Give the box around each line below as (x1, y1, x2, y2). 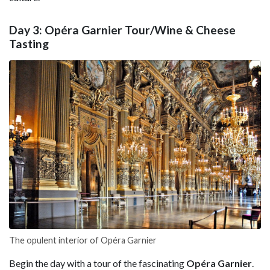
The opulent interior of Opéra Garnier (9, 234, 157, 245)
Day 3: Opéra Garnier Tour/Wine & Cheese (9, 22, 236, 37)
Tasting (9, 36, 49, 51)
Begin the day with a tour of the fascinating (9, 257, 186, 269)
